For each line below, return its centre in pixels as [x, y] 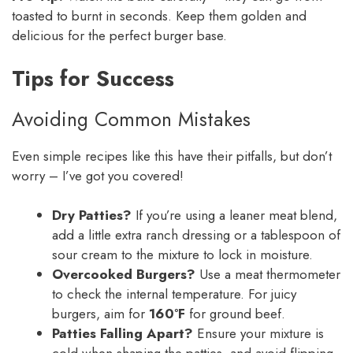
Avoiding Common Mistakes [131, 119]
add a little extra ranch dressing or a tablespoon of [196, 235]
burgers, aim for [100, 314]
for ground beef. [235, 314]
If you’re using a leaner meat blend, [234, 216]
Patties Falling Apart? [123, 334]
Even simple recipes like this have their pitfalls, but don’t [172, 156]
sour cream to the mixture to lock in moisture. [182, 255]
